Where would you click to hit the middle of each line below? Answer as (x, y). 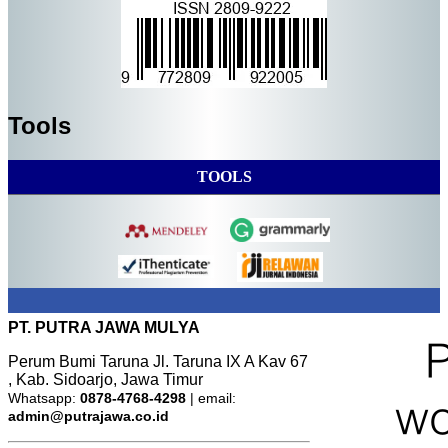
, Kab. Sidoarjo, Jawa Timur (105, 380)
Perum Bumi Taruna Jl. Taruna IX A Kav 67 (158, 362)
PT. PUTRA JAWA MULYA (104, 328)
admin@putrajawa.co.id (88, 416)
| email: (211, 398)
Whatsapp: (44, 398)
